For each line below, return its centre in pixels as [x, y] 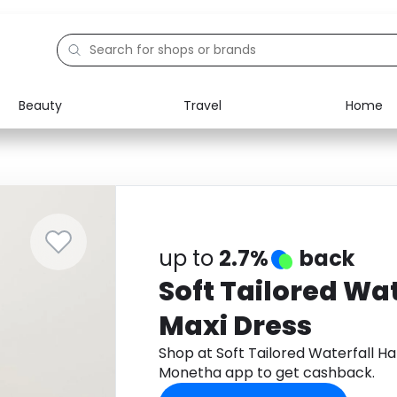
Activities [82, 220]
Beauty [40, 105]
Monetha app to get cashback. [266, 373]
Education [86, 179]
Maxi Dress [235, 326]
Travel [202, 105]
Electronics [88, 138]
